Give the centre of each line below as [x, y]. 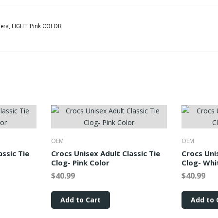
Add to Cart [80, 200]
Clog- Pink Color [80, 163]
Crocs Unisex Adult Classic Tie [105, 153]
